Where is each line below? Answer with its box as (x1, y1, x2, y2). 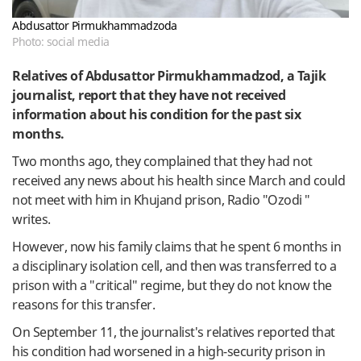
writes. (12, 210, 51, 228)
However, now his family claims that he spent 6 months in (12, 237, 341, 255)
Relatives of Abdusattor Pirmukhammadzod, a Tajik (12, 66, 326, 85)
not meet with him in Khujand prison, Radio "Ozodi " (12, 190, 310, 209)
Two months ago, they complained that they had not (12, 151, 313, 170)
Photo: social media (12, 33, 110, 49)
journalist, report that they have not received (12, 85, 285, 104)
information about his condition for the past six (12, 105, 301, 123)
